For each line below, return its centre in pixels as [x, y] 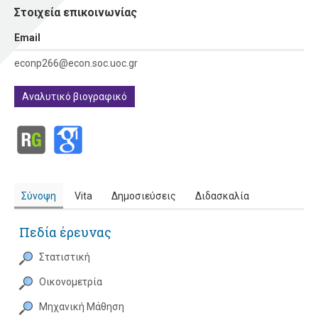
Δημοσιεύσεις [143, 196]
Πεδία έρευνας [66, 232]
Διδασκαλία [222, 196]
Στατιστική [65, 257]
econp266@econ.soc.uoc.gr [76, 63]
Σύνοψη [38, 196]
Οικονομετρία [71, 281]
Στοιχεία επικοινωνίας [76, 12]
